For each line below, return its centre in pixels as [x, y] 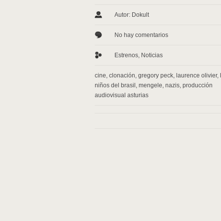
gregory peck [156, 75]
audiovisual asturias [122, 95]
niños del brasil [115, 85]
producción [198, 85]
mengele [150, 85]
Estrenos [126, 55]
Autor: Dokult [132, 15]
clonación [122, 75]
